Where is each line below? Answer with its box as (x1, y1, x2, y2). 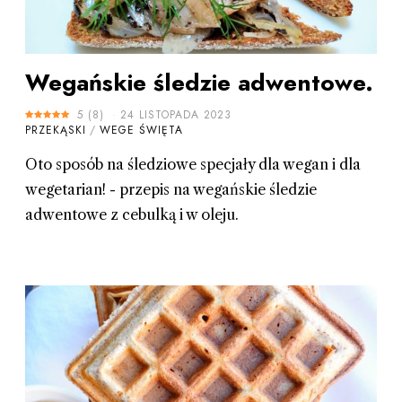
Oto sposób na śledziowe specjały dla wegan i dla (24, 154, 361, 173)
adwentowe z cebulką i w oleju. (24, 205, 239, 223)
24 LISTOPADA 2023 (119, 106, 232, 123)
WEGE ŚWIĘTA (99, 121, 183, 138)
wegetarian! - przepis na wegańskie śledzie (24, 179, 317, 198)
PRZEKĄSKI (24, 121, 86, 138)
